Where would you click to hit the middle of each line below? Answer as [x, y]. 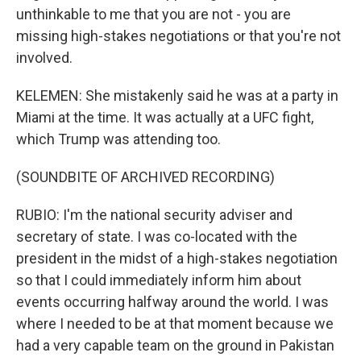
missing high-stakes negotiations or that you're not [178, 36]
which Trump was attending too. [118, 139]
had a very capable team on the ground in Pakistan [175, 345]
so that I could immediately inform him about [159, 280]
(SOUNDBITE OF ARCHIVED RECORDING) [145, 177]
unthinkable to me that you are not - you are [154, 14]
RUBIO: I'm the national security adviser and [154, 215]
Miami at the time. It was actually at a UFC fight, [165, 117]
